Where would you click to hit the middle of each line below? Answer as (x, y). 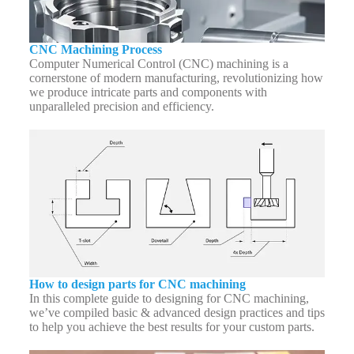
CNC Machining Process (95, 49)
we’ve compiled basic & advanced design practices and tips (177, 313)
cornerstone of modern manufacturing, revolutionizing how (176, 77)
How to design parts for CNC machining (137, 284)
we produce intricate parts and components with (148, 92)
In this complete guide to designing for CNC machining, (169, 299)
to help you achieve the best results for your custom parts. (171, 327)
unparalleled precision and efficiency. (121, 106)
